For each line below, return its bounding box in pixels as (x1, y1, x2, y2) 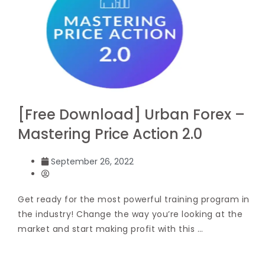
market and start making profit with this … (18, 222, 203, 235)
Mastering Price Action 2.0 (18, 124, 202, 144)
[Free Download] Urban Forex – (18, 104, 245, 124)
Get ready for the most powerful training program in (18, 193, 250, 205)
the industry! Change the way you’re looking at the (18, 208, 243, 220)
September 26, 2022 (51, 155, 134, 167)
